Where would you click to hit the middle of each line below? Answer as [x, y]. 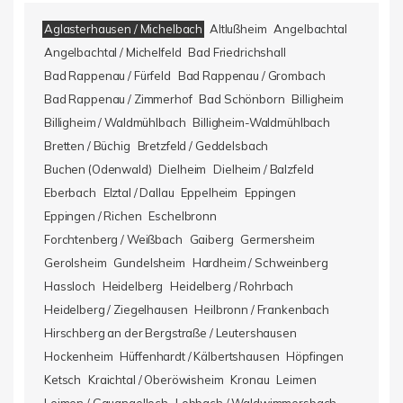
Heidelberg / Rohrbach [232, 286]
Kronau [250, 380]
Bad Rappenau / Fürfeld [107, 76]
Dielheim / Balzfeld [264, 169]
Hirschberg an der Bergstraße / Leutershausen [170, 333]
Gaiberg [211, 239]
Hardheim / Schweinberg [260, 263]
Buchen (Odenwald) [98, 169]
